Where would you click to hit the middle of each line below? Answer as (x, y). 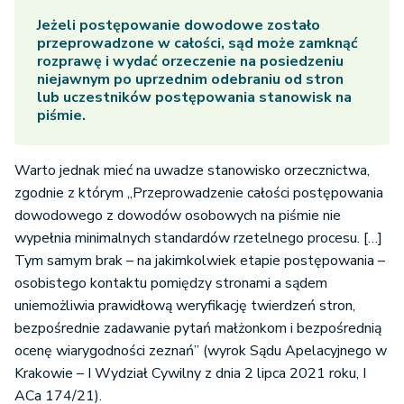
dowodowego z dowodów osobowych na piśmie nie (178, 215)
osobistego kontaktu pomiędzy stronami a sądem (171, 283)
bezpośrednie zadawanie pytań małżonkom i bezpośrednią (198, 328)
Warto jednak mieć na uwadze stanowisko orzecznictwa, (192, 170)
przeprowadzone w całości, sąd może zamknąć (197, 43)
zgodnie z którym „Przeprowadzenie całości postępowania (199, 193)
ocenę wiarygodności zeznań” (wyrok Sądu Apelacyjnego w (201, 350)
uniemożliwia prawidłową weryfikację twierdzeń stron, (185, 305)
